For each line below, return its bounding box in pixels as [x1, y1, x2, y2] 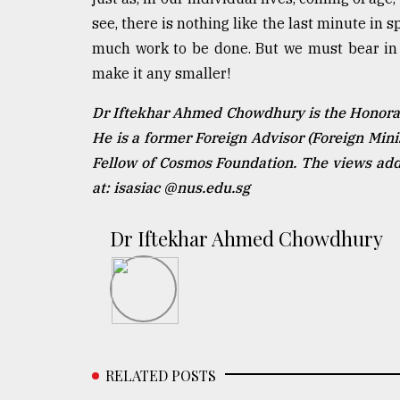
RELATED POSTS [105, 366, 216, 386]
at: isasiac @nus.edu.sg [92, 179, 250, 197]
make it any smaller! [92, 64, 230, 83]
